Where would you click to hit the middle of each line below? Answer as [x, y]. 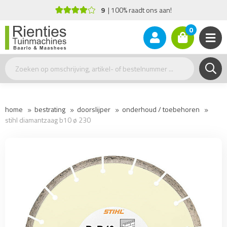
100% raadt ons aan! [115, 10]
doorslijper [94, 109]
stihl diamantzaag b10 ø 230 [48, 120]
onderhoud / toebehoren [161, 109]
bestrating [50, 109]
